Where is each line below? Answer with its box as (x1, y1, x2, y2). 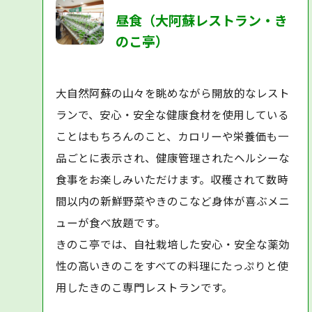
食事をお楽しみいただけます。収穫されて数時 (56, 171, 289, 187)
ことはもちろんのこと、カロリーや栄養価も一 (56, 127, 290, 143)
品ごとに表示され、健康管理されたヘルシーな (56, 149, 290, 165)
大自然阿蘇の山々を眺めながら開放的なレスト (56, 84, 290, 100)
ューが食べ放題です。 (56, 214, 166, 230)
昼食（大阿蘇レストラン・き (116, 10, 288, 31)
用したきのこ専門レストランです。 (56, 279, 233, 295)
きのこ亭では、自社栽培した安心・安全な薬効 (56, 235, 290, 251)
